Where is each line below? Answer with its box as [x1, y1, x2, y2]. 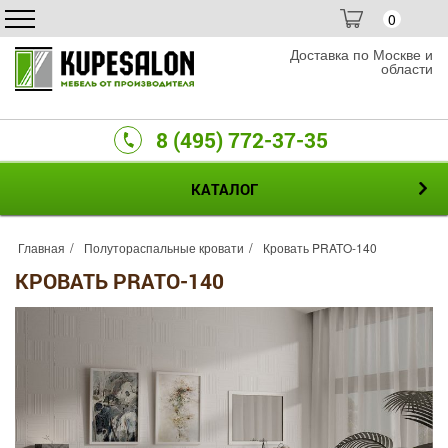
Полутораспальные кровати [84, 239, 244, 256]
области [381, 58, 433, 78]
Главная [18, 239, 65, 256]
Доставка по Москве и [290, 44, 433, 64]
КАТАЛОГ [190, 179, 258, 199]
